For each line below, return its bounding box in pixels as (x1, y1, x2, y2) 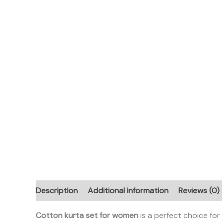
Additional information (88, 185, 168, 196)
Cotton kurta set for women (36, 210, 138, 221)
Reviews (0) (178, 185, 220, 196)
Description (36, 185, 78, 196)
